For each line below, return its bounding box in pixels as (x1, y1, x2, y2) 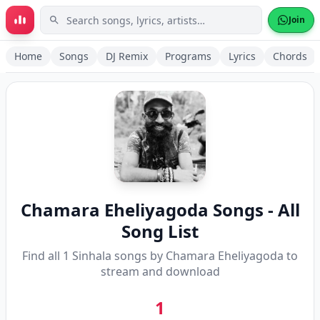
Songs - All (208, 198, 300, 221)
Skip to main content (17, 12, 129, 28)
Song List (121, 219, 199, 243)
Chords (273, 49, 307, 63)
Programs (165, 49, 211, 63)
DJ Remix (106, 49, 148, 63)
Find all (22, 248, 63, 264)
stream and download (100, 264, 220, 279)
